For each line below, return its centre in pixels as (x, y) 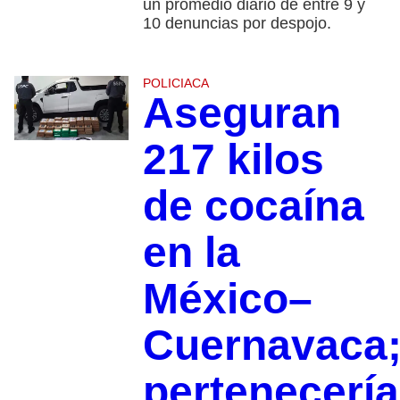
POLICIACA (175, 83)
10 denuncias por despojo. (237, 24)
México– (227, 299)
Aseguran (242, 113)
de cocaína (253, 206)
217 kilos (233, 160)
